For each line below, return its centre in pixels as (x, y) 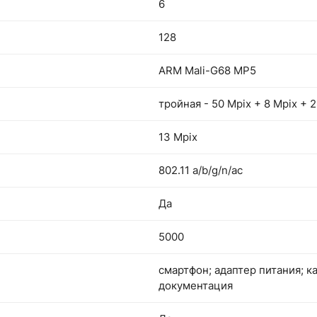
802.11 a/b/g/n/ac (201, 170)
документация (196, 286)
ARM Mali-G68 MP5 (207, 70)
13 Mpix (178, 137)
